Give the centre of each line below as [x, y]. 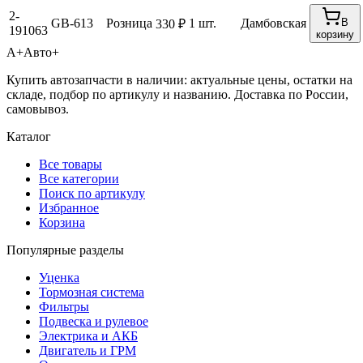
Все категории [79, 179]
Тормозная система [92, 293]
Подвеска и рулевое [94, 322]
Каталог [29, 137]
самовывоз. [38, 109]
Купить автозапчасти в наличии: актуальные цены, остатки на [179, 80]
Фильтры [64, 307]
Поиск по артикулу [92, 194]
